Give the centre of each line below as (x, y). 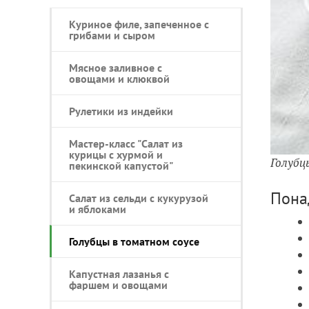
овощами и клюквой (119, 79)
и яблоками (98, 209)
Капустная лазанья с (119, 274)
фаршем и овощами (118, 285)
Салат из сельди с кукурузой (139, 198)
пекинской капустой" (121, 166)
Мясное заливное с (116, 68)
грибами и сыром (112, 36)
